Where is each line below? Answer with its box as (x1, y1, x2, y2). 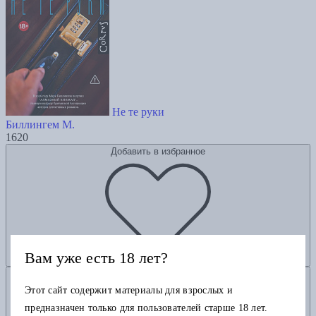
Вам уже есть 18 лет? (25, 249, 168, 267)
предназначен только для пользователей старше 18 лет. (25, 303, 268, 313)
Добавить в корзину (116, 269, 200, 280)
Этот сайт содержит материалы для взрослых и (25, 285, 233, 296)
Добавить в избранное (111, 146, 205, 157)
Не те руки (112, 106, 164, 119)
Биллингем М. (6, 119, 75, 131)
